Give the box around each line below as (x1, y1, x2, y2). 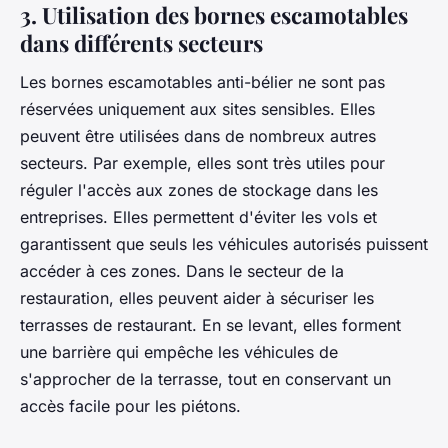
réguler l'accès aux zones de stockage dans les (20, 180, 378, 201)
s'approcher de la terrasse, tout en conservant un (20, 369, 391, 390)
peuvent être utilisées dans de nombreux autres (20, 126, 376, 147)
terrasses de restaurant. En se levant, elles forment (20, 315, 401, 336)
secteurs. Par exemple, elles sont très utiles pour (20, 153, 385, 174)
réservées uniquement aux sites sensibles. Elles (20, 99, 375, 120)
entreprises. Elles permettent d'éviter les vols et (20, 207, 377, 228)
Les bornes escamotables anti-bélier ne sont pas (20, 72, 385, 93)
